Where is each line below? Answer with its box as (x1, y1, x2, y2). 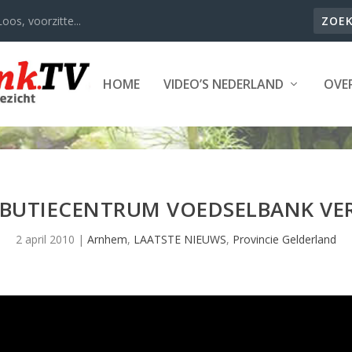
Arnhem (87, 232, 127, 247)
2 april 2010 (16, 232, 75, 247)
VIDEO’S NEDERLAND (163, 75, 284, 93)
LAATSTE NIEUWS (134, 232, 226, 247)
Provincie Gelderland (233, 232, 336, 247)
